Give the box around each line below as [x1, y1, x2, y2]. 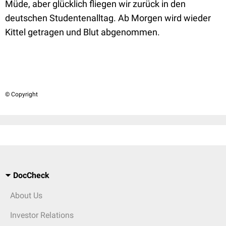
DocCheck [13, 171, 49, 180]
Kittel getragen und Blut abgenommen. [5, 27, 160, 37]
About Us [10, 191, 42, 200]
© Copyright [5, 91, 38, 98]
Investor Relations [10, 210, 74, 220]
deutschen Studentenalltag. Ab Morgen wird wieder [5, 13, 211, 23]
